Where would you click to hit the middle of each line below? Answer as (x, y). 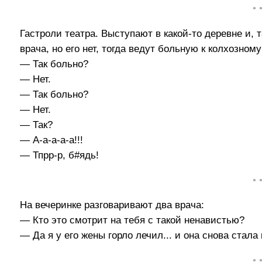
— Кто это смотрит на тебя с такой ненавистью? (132, 220)
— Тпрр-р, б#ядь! (60, 155)
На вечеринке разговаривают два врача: (112, 205)
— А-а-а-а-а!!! (52, 140)
